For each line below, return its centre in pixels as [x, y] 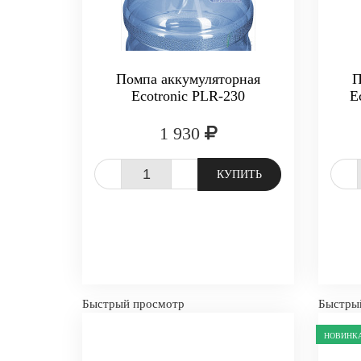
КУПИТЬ [239, 174]
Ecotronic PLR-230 [189, 96]
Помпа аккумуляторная [189, 79]
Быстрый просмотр [133, 304]
